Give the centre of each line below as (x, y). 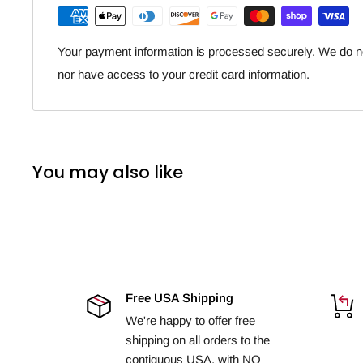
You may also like (108, 172)
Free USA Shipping (180, 297)
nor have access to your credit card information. (184, 74)
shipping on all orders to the (198, 340)
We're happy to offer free (191, 320)
